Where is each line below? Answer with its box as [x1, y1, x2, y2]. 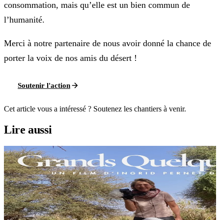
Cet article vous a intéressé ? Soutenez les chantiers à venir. [4, 105, 186, 113]
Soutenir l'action [18, 81, 70, 89]
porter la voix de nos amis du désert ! [4, 53, 137, 63]
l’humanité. [4, 15, 45, 25]
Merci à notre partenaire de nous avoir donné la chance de [4, 38, 211, 49]
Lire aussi [4, 123, 52, 136]
